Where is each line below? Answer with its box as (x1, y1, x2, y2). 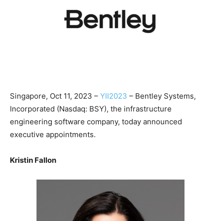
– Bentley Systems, (127, 91, 196, 101)
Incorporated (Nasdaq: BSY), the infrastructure (10, 104, 172, 114)
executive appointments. (10, 130, 96, 140)
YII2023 (100, 91, 127, 101)
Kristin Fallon (10, 155, 56, 165)
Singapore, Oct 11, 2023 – (10, 91, 100, 101)
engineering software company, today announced (10, 117, 182, 127)
